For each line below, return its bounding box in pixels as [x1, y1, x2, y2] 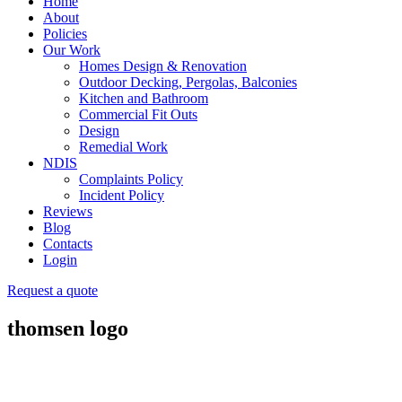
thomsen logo [7, 316, 128, 340]
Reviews [43, 203, 92, 219]
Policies [43, 25, 87, 41]
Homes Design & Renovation [79, 57, 247, 74]
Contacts [43, 235, 92, 251]
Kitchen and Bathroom [79, 90, 208, 106]
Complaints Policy [79, 170, 183, 187]
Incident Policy [79, 187, 164, 203]
